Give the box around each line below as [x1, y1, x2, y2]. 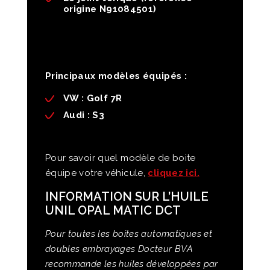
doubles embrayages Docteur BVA [45, 243, 193, 255]
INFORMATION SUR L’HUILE [45, 189, 209, 204]
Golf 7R [84, 93, 122, 104]
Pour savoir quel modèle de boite [45, 152, 196, 164]
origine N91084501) [63, 4, 157, 15]
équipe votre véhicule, [45, 168, 148, 179]
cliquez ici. [148, 168, 199, 179]
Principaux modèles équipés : [45, 71, 187, 82]
